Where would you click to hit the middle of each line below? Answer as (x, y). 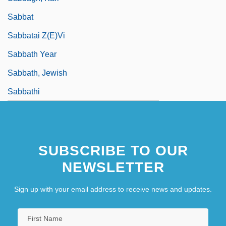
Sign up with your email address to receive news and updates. (113, 189)
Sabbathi (24, 92)
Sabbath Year (32, 54)
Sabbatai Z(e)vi (36, 36)
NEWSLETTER (113, 167)
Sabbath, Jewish (37, 73)
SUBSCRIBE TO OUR (113, 151)
